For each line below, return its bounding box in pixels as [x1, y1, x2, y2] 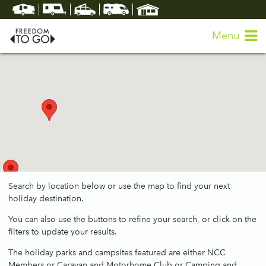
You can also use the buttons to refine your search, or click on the [8, 214, 256, 224]
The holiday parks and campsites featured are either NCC [8, 248, 226, 258]
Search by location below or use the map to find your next [8, 181, 230, 191]
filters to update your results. [8, 227, 117, 237]
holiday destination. [8, 194, 84, 204]
